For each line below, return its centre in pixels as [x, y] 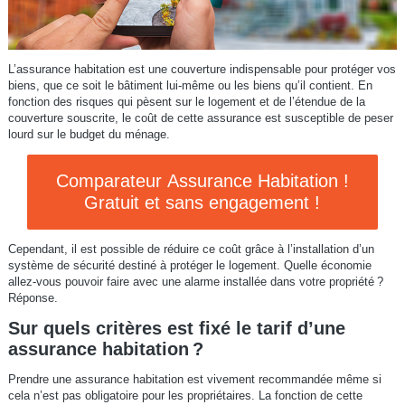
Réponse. [33, 297]
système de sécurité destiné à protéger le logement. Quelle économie [189, 265]
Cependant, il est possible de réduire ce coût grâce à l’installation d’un [191, 249]
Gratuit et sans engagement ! [202, 203]
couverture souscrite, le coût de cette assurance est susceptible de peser [200, 118]
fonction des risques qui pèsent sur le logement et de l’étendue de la [186, 102]
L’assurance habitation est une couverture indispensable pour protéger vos [202, 70]
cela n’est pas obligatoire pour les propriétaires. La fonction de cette [185, 395]
